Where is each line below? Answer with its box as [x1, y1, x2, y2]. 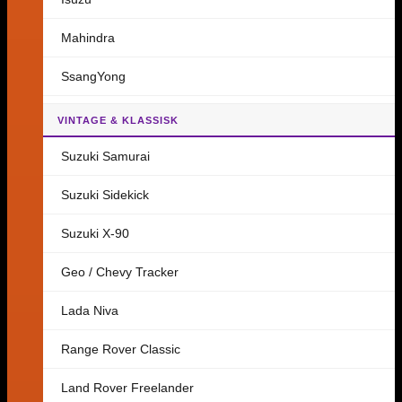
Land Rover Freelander [61, 380, 194, 395]
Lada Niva [61, 303, 118, 318]
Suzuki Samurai [61, 149, 150, 163]
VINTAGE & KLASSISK [57, 115, 179, 126]
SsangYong [61, 69, 126, 83]
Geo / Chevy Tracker [61, 265, 179, 279]
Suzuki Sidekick [61, 188, 149, 202]
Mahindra [61, 31, 115, 45]
